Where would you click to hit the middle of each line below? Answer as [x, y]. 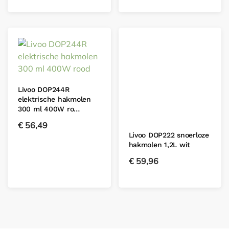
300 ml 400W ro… [49, 109]
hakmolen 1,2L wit [159, 145]
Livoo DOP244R [44, 89]
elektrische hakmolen [54, 99]
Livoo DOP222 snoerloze [169, 135]
